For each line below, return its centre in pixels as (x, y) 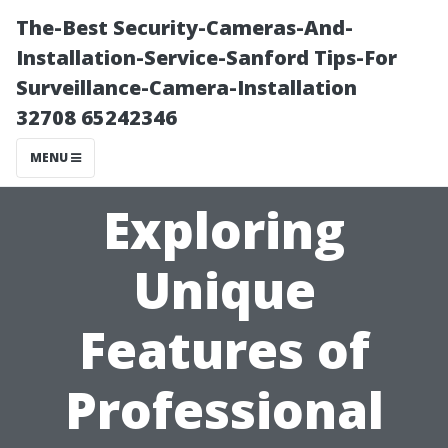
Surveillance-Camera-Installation (186, 87)
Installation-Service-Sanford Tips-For (206, 57)
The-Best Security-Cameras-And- (184, 27)
